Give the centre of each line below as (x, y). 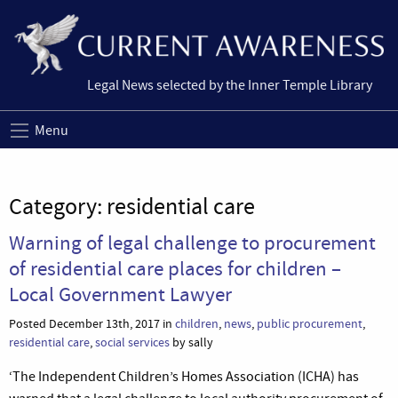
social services (132, 342)
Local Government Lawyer (120, 294)
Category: (58, 206)
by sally (191, 342)
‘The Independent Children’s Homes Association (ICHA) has (184, 376)
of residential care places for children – (175, 268)
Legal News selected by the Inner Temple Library (230, 86)
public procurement (310, 323)
